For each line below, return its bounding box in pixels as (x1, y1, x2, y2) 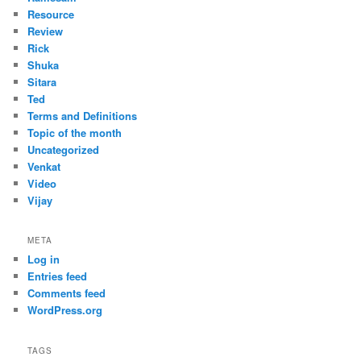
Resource (27, 6, 75, 22)
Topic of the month (27, 124, 122, 140)
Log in (27, 251, 60, 268)
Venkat (27, 158, 61, 174)
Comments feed (27, 285, 106, 301)
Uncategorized (27, 141, 100, 157)
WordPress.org (27, 302, 103, 318)
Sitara (27, 73, 57, 89)
